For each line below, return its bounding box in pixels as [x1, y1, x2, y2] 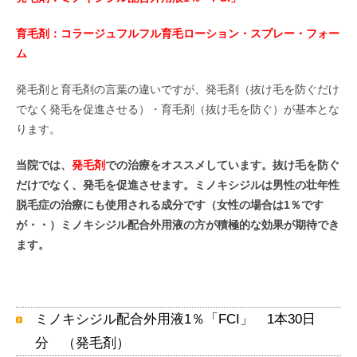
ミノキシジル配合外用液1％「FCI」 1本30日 [35, 311, 316, 327]
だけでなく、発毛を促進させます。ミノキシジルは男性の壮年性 [16, 178, 339, 191]
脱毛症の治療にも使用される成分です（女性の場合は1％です [16, 198, 324, 211]
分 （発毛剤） [35, 335, 130, 351]
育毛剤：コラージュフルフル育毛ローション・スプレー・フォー [16, 26, 339, 40]
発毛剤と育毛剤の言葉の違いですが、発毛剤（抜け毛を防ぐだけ [16, 82, 339, 96]
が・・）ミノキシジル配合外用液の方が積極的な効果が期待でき [16, 218, 339, 231]
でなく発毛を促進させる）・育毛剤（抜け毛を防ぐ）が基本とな [16, 102, 339, 116]
